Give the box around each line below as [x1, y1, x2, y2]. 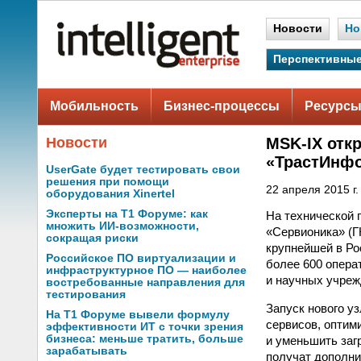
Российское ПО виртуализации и [46, 252, 236, 264]
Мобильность [50, 99, 139, 113]
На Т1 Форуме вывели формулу [46, 309, 230, 321]
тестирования [46, 288, 126, 301]
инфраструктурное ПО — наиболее [46, 264, 247, 276]
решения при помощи [46, 176, 169, 188]
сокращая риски [46, 232, 139, 244]
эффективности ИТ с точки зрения [46, 321, 243, 333]
